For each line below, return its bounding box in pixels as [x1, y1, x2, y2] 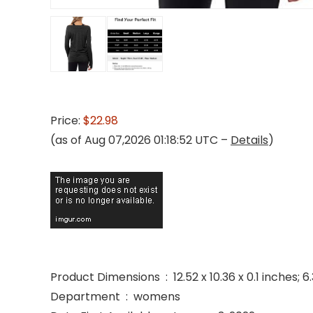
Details [231, 132, 268, 148]
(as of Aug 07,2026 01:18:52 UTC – [50, 132, 231, 148]
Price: [50, 112, 83, 129]
